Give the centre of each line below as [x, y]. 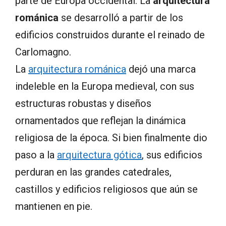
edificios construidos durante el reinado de [110, 35]
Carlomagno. [43, 52]
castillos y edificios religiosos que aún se [106, 189]
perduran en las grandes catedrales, [93, 172]
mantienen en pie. [54, 207]
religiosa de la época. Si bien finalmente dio [111, 138]
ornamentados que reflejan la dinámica [100, 121]
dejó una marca [161, 69]
